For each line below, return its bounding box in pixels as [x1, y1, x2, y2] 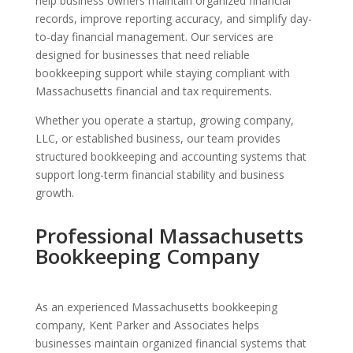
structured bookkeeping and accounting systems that [35, 149, 307, 164]
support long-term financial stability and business [35, 167, 284, 182]
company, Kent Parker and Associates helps [35, 318, 259, 333]
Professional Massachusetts [35, 221, 303, 250]
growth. [35, 185, 74, 200]
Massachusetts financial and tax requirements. [35, 84, 272, 98]
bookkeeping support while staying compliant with [35, 65, 290, 80]
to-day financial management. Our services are [35, 29, 273, 44]
